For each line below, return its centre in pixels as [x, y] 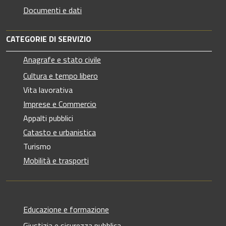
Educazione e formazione [66, 209]
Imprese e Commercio [60, 104]
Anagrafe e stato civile [62, 59]
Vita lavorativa [48, 90]
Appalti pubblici [48, 118]
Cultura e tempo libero [61, 75]
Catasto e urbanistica [60, 132]
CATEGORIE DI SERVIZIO [49, 39]
